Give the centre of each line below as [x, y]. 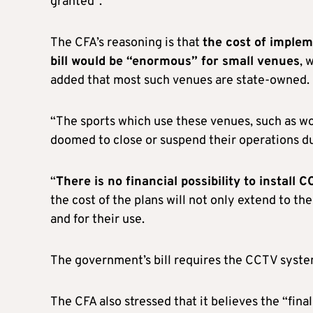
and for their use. [97, 219]
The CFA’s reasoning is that [126, 43]
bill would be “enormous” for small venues [175, 61]
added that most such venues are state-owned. [180, 80]
